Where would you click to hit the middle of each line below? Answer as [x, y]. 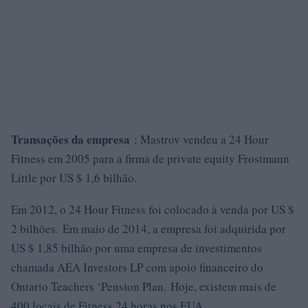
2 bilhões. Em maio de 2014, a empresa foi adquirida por [148, 229]
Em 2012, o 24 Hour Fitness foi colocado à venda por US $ [153, 209]
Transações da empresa [70, 139]
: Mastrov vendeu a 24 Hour [199, 139]
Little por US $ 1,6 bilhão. [74, 178]
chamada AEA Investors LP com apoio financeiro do [137, 267]
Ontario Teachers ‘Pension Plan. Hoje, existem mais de [144, 286]
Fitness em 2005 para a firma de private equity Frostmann [150, 158]
